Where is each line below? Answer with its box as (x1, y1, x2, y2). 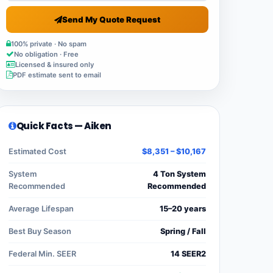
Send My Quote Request (62, 14, 160, 24)
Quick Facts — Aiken (16, 119, 112, 132)
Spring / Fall (160, 226, 206, 236)
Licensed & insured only (15, 60, 94, 69)
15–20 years (160, 204, 206, 213)
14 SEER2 (171, 249, 206, 258)
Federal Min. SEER (9, 249, 76, 258)
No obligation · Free (14, 49, 79, 58)
